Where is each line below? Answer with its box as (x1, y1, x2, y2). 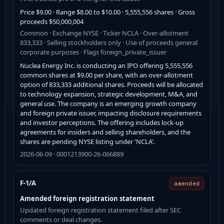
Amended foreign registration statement (20, 193, 154, 203)
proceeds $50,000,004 (20, 16, 83, 26)
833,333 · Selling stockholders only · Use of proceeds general (20, 37, 197, 47)
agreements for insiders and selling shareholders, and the (20, 127, 190, 136)
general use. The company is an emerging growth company (20, 98, 196, 108)
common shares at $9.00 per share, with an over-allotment (20, 70, 193, 79)
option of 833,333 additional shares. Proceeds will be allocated (20, 79, 203, 89)
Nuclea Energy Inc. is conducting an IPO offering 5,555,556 (20, 60, 192, 70)
